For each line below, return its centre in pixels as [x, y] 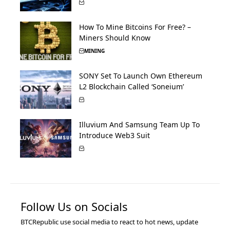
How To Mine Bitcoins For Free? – [135, 27]
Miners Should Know [115, 37]
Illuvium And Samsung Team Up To [139, 124]
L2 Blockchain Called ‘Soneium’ [131, 86]
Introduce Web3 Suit [114, 135]
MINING [94, 51]
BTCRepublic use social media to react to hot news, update [109, 222]
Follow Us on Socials [74, 206]
